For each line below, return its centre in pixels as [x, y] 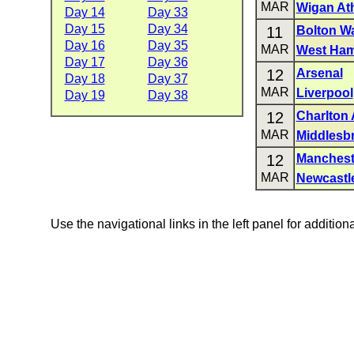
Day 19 [85, 95]
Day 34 [168, 29]
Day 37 [168, 79]
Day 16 [85, 45]
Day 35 [168, 45]
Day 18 [85, 79]
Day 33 [168, 12]
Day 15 [85, 29]
